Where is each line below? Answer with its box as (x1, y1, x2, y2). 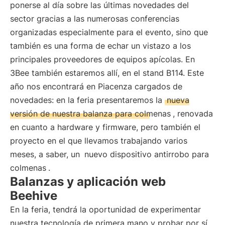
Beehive (10, 188, 57, 203)
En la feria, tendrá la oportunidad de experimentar (10, 204, 201, 214)
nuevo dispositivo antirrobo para (84, 149, 209, 159)
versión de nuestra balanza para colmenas (10, 108, 171, 119)
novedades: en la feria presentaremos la (10, 95, 165, 105)
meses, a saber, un (10, 149, 82, 159)
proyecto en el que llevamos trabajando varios (10, 136, 187, 146)
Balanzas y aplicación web (10, 174, 166, 189)
